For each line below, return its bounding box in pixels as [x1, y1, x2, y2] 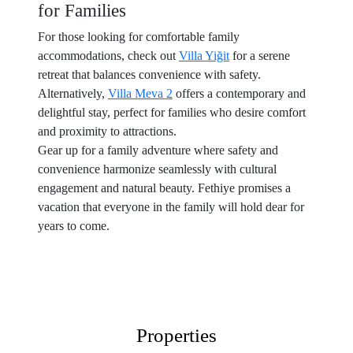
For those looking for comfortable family [38, 30, 240, 43]
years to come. [38, 219, 110, 232]
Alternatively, [38, 87, 108, 100]
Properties [136, 325, 217, 346]
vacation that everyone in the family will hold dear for [38, 200, 304, 214]
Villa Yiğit [179, 49, 229, 62]
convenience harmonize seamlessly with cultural [38, 162, 277, 176]
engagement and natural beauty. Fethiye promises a [38, 181, 291, 195]
